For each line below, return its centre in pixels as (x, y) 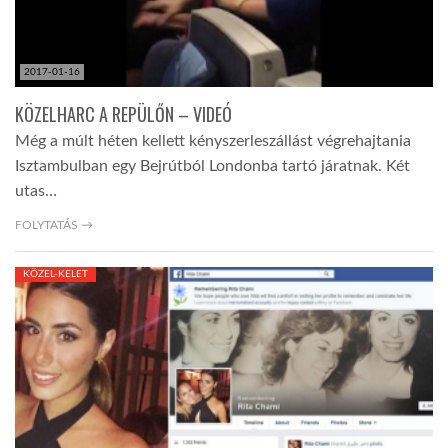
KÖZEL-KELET (55, 274)
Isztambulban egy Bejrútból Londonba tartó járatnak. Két (212, 166)
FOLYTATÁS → (54, 225)
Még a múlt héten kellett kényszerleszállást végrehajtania (213, 141)
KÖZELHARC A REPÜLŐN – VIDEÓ (123, 114)
